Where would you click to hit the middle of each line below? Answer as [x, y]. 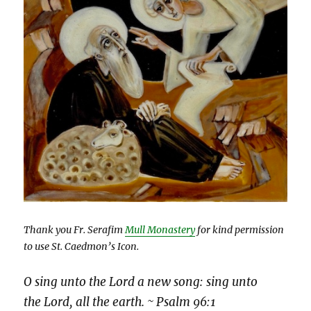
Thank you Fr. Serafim [75, 230]
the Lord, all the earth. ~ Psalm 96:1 [120, 302]
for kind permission [240, 230]
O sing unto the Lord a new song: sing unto [141, 281]
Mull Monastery [160, 230]
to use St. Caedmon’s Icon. [82, 247]
